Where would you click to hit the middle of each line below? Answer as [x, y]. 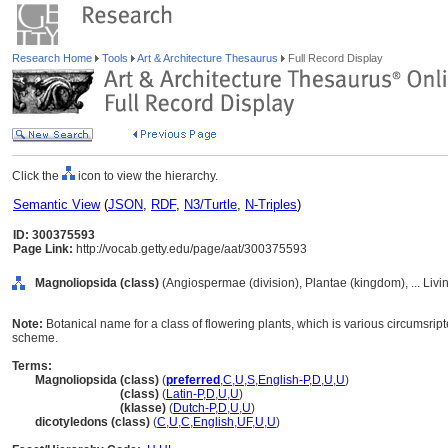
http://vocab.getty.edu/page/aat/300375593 [190, 249]
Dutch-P [194, 408]
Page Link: [43, 249]
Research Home [53, 58]
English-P [283, 380]
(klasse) [143, 408]
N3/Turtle [210, 204]
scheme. [35, 338]
